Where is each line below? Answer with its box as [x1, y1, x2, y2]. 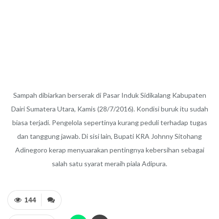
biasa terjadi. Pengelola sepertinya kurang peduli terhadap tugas [12, 118, 207, 127]
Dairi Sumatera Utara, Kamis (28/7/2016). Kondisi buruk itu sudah [11, 105, 208, 113]
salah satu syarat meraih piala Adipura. [52, 159, 167, 168]
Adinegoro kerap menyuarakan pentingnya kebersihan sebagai [15, 146, 204, 154]
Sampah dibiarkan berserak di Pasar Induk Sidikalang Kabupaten [13, 91, 206, 99]
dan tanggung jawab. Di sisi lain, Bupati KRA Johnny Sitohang [17, 132, 202, 140]
